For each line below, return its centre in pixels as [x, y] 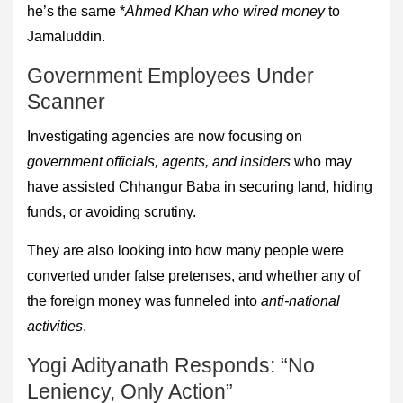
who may [321, 161]
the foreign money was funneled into [144, 300]
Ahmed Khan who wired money [225, 11]
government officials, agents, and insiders [159, 161]
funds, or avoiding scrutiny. [112, 211]
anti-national [300, 300]
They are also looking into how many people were [185, 250]
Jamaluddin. [66, 36]
